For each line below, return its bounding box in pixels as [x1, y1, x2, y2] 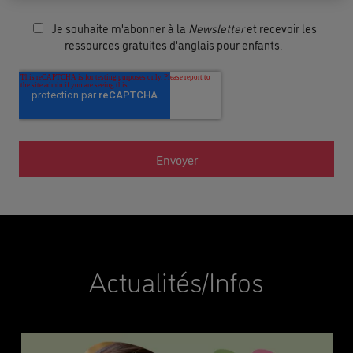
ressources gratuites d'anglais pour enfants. [65, 36, 282, 53]
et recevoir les [244, 20, 317, 36]
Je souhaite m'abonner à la [51, 20, 188, 36]
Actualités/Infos [89, 261, 264, 299]
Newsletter [188, 20, 244, 36]
